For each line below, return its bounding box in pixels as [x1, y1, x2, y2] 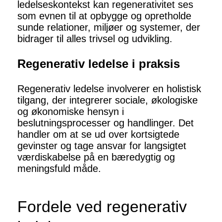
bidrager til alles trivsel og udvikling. [17, 33, 172, 45]
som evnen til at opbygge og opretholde [17, 10, 191, 22]
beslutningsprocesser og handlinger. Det [17, 117, 194, 129]
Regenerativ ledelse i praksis [17, 57, 180, 71]
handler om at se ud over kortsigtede [17, 129, 179, 140]
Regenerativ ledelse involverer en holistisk [17, 83, 201, 95]
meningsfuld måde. [17, 163, 101, 174]
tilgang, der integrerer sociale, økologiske [17, 95, 198, 106]
